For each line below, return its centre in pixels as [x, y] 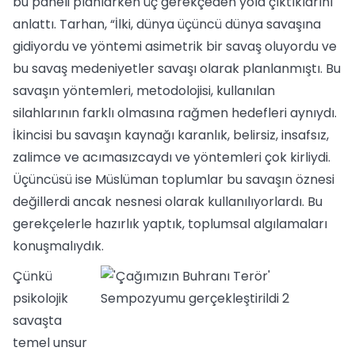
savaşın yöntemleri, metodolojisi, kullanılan [144, 91]
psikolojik [40, 298]
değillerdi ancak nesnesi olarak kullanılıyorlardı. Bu [168, 202]
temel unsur [50, 343]
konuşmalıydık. [58, 246]
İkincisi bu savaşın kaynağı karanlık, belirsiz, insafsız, [171, 135]
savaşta [37, 321]
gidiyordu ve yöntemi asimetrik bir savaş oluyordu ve [175, 46]
